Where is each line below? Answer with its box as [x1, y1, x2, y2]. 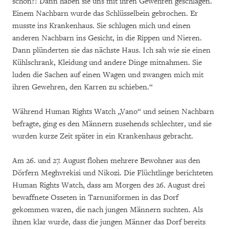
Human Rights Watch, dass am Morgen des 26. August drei [12, 180, 205, 190]
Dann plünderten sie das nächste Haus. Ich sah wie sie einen [12, 45, 211, 55]
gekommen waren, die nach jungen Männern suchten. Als [12, 205, 203, 215]
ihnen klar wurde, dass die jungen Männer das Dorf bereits [12, 217, 205, 227]
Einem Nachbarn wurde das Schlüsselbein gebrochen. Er [12, 9, 198, 18]
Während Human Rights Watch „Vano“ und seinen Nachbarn [12, 107, 214, 117]
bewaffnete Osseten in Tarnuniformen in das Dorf [12, 193, 178, 202]
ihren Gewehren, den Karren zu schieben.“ [12, 82, 153, 92]
